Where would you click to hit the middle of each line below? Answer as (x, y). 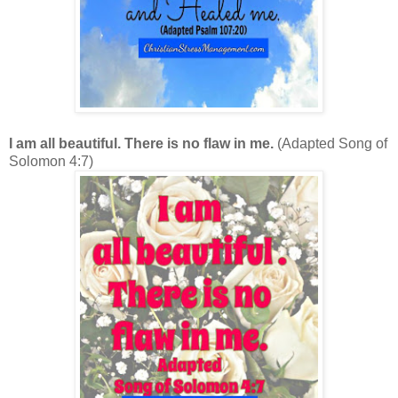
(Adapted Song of (332, 144)
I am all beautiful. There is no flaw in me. (143, 144)
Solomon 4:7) (51, 162)
